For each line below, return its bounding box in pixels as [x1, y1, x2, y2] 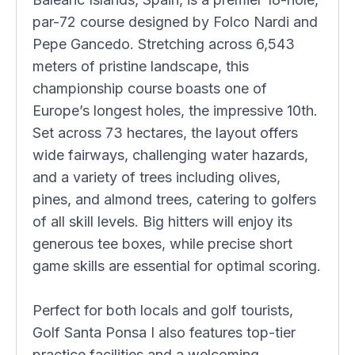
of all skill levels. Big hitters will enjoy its [32, 213, 292, 230]
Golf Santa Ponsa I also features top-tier [32, 324, 296, 341]
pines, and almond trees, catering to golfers [32, 191, 316, 208]
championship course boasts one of [32, 80, 267, 97]
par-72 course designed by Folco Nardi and [32, 13, 318, 30]
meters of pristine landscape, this [32, 58, 249, 74]
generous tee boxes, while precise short [32, 235, 292, 252]
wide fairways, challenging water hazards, [32, 147, 308, 163]
